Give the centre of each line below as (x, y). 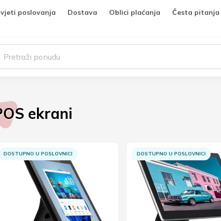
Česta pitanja (196, 12)
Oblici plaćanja (135, 12)
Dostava (82, 12)
